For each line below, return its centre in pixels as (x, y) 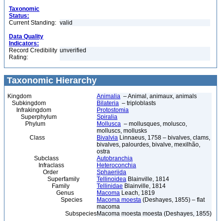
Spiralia (107, 117)
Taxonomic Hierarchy (51, 80)
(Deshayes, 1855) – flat (173, 200)
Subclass (33, 158)
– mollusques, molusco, (154, 124)
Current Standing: (33, 23)
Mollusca (109, 124)
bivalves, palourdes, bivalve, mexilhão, (148, 145)
